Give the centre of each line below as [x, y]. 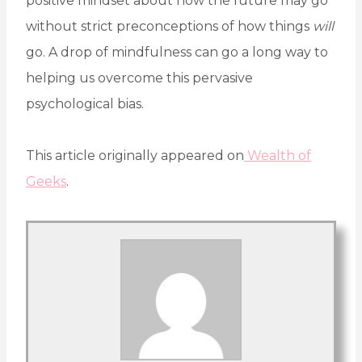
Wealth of [278, 156]
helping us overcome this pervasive [139, 78]
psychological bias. [85, 104]
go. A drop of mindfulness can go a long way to [177, 53]
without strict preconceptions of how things [169, 27]
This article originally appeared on [135, 156]
